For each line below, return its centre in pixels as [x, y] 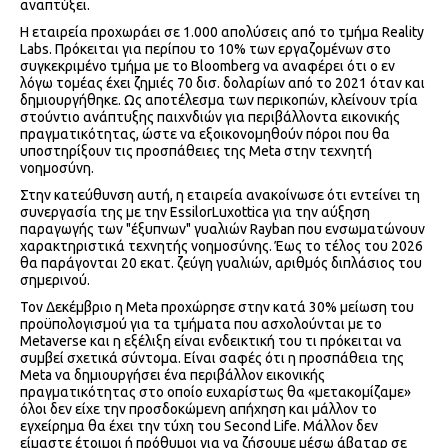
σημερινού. [55, 280]
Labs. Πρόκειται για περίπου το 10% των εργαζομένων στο [205, 49]
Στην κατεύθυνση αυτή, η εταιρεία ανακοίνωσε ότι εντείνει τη [220, 195]
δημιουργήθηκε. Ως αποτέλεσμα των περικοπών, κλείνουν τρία [219, 100]
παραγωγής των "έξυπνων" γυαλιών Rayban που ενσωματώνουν [222, 229]
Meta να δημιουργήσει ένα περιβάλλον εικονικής [172, 375]
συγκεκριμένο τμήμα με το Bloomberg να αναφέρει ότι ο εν [207, 66]
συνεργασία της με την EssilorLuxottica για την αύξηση [195, 212]
